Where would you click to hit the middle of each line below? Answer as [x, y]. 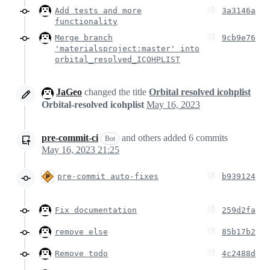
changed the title [115, 92]
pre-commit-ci [70, 137]
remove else [81, 231]
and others [141, 137]
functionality [86, 22]
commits [211, 137]
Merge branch [84, 38]
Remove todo [81, 253]
